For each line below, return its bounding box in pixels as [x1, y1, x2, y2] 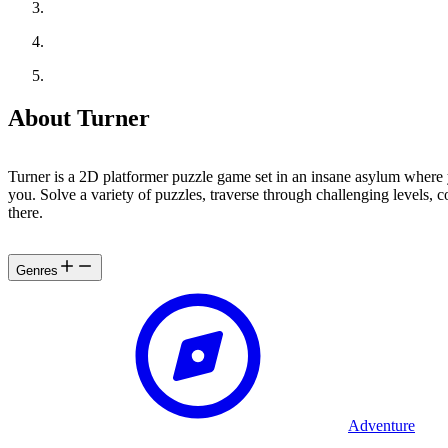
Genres [16, 262, 58, 278]
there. [8, 203, 43, 221]
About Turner [8, 104, 150, 131]
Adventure [348, 416, 415, 434]
